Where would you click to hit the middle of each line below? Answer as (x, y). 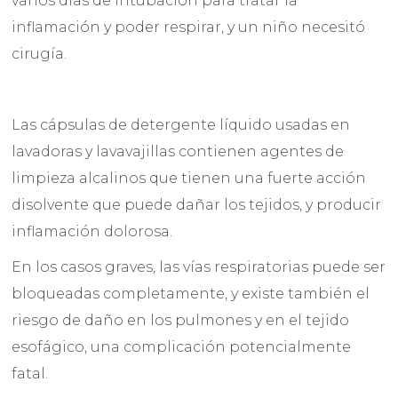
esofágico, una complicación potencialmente (182, 347)
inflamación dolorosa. (92, 232)
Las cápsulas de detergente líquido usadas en (181, 125)
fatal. (30, 374)
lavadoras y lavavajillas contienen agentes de (178, 152)
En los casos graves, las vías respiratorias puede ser (199, 267)
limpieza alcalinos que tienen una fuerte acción (189, 179)
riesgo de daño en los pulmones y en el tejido (181, 321)
